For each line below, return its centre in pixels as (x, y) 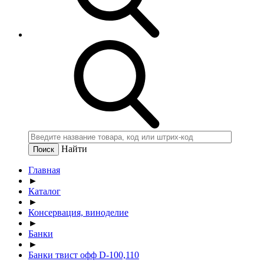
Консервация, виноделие (78, 212)
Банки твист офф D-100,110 (84, 255)
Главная (44, 170)
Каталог (44, 191)
